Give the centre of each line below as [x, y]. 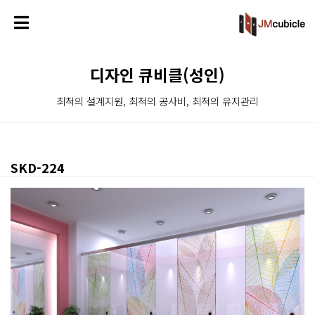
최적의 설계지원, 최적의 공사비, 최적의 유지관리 [157, 101]
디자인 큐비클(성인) [157, 75]
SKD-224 [38, 167]
